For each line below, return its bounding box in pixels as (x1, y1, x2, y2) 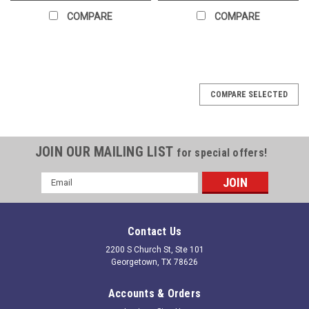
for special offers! (177, 146, 268, 159)
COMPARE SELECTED (210, 89, 288, 99)
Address (41, 187, 78, 199)
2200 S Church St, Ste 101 (105, 244, 204, 255)
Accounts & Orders (108, 286, 201, 300)
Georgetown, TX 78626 (111, 257, 198, 267)
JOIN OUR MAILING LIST (34, 143, 177, 160)
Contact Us (127, 224, 182, 238)
